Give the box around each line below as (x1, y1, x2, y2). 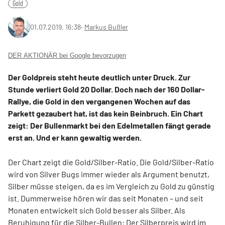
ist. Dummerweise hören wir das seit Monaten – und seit (8, 193, 203, 203)
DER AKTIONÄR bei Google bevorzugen (8, 52, 126, 59)
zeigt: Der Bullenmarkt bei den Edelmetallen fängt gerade (8, 121, 211, 130)
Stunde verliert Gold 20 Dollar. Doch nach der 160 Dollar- (8, 84, 205, 94)
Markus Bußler (84, 23, 128, 31)
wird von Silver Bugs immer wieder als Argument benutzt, (8, 169, 209, 179)
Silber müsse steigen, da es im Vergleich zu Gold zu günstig (8, 181, 214, 191)
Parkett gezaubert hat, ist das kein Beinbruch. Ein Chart (8, 108, 203, 118)
